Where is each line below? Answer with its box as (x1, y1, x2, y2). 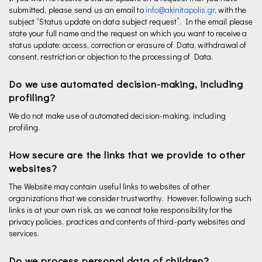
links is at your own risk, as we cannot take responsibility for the (9, 204, 233, 215)
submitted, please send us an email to (9, 4, 146, 15)
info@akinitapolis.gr (145, 4, 215, 15)
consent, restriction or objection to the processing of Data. (9, 51, 213, 62)
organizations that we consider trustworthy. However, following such (9, 192, 252, 204)
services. (9, 227, 40, 239)
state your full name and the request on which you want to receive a (9, 27, 247, 39)
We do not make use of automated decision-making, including (9, 110, 226, 121)
